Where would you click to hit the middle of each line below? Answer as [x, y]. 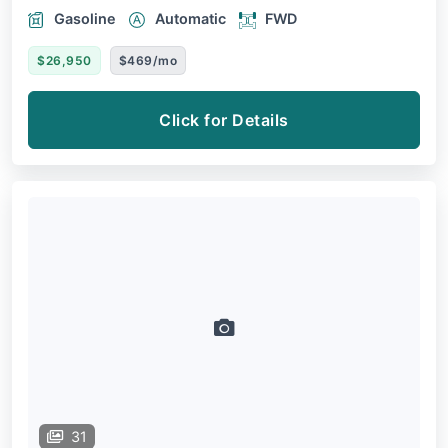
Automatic [190, 19]
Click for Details [224, 120]
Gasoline [85, 19]
